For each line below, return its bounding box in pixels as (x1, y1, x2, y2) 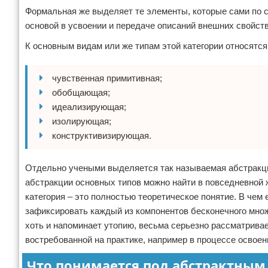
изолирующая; (52, 116, 111, 126)
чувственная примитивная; (52, 73, 162, 83)
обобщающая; (52, 87, 110, 98)
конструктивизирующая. (52, 130, 151, 141)
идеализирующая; (52, 102, 126, 112)
